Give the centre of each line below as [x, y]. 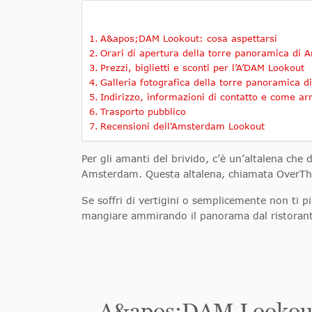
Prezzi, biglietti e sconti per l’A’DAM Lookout [202, 68]
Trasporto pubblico [143, 112]
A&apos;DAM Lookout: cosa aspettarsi [188, 39]
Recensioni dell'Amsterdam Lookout [182, 126]
